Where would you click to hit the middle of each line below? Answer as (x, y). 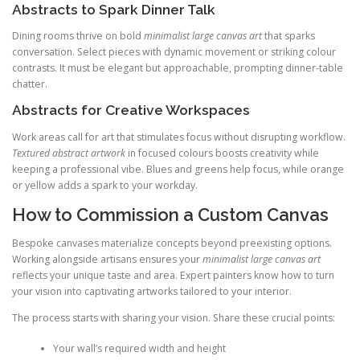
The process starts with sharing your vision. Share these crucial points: (174, 317)
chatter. (30, 84)
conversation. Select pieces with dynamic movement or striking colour (174, 52)
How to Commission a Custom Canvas (170, 214)
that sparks (288, 36)
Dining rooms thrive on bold (78, 36)
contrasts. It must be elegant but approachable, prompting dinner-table (178, 68)
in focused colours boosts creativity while (222, 153)
